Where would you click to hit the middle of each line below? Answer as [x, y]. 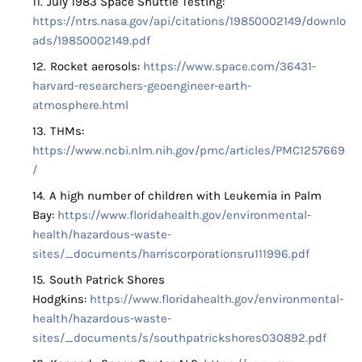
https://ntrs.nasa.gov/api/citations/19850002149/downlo [189, 21]
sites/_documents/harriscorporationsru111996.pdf [171, 254]
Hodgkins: [61, 299]
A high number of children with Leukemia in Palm [185, 196]
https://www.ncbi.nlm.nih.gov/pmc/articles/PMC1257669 [189, 151]
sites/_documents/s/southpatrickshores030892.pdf [179, 338]
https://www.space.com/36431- [229, 67]
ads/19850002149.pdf [91, 41]
